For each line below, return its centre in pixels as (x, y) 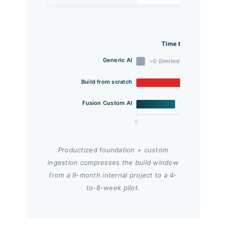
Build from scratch (106, 81)
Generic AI (117, 60)
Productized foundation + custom (113, 150)
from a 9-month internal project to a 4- (113, 175)
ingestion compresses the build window (113, 163)
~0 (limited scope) (175, 61)
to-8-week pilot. (113, 188)
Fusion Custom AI (107, 103)
